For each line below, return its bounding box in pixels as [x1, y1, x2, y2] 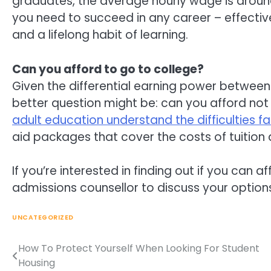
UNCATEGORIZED [12, 212, 74, 222]
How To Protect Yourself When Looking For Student [18, 241, 260, 255]
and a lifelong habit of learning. [12, 27, 188, 44]
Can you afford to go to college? [12, 60, 204, 77]
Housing [18, 255, 55, 270]
